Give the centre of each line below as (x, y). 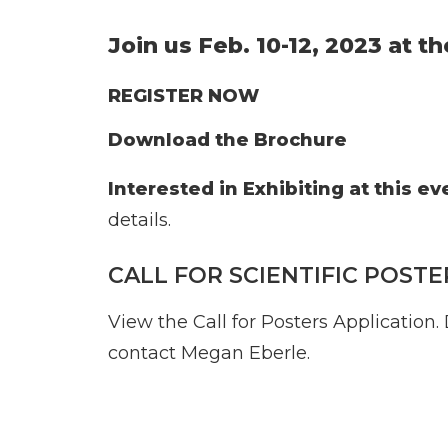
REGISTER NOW (183, 96)
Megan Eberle (244, 353)
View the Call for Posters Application (272, 322)
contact (144, 353)
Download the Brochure (227, 140)
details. (139, 220)
